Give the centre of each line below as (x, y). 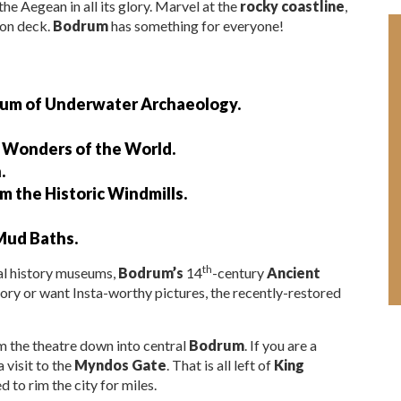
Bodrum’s (151, 272)
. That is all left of (220, 364)
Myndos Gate (120, 364)
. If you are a (281, 345)
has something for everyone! (196, 25)
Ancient (294, 272)
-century (239, 272)
